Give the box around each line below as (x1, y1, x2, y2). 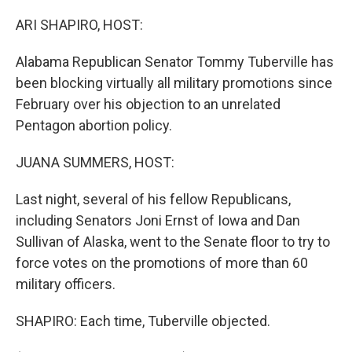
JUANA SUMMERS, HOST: (16, 154, 174, 170)
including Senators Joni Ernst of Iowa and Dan (16, 212, 300, 229)
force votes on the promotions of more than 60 (16, 255, 308, 271)
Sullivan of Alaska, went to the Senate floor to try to (16, 233, 330, 250)
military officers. (16, 276, 115, 292)
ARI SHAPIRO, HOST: (16, 16, 143, 33)
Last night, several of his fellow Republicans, (16, 191, 291, 207)
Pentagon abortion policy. (16, 117, 172, 134)
